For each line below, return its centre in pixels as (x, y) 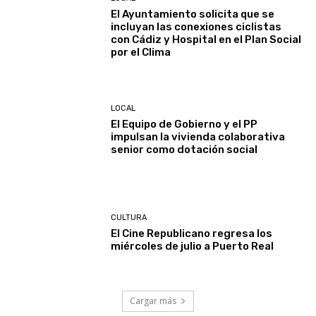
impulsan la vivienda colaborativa (198, 136)
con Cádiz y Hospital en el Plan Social (206, 40)
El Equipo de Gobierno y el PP (184, 124)
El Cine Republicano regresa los (192, 234)
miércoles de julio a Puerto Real (193, 247)
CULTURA (129, 218)
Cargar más (153, 300)
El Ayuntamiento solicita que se (193, 14)
